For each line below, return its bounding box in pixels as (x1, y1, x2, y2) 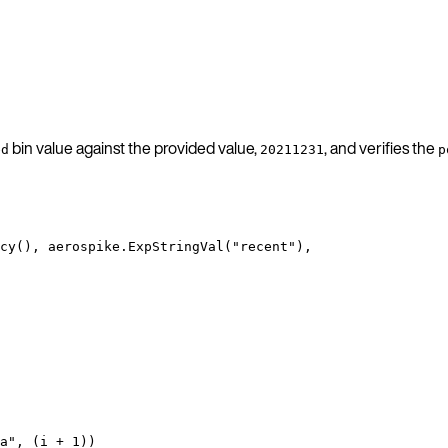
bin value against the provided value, (9, 135, 260, 160)
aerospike (48, 238, 120, 254)
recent (240, 238, 288, 254)
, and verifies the (324, 135, 438, 160)
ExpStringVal (128, 238, 224, 254)
